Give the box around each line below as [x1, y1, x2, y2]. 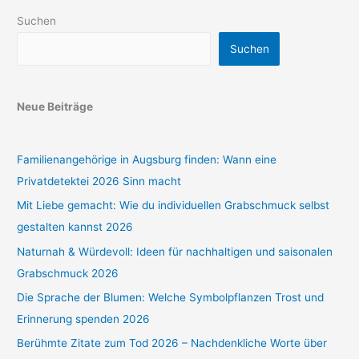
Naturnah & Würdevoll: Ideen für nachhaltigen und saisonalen [17, 244, 333, 258]
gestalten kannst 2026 [17, 220, 134, 234]
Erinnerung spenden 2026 [17, 312, 151, 325]
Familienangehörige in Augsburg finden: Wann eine [17, 152, 277, 166]
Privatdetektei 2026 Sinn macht [17, 174, 182, 188]
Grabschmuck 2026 [17, 266, 119, 280]
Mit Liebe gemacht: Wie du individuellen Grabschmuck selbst [17, 199, 330, 212]
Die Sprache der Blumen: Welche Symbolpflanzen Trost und [17, 290, 325, 304]
